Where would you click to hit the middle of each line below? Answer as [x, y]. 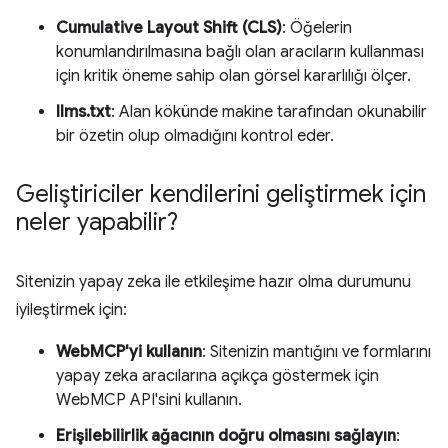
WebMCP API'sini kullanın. [149, 400]
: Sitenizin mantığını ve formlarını [316, 352]
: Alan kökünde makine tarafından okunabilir [269, 112]
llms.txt [83, 112]
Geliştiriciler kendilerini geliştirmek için [221, 194]
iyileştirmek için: [71, 310]
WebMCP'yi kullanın [129, 352]
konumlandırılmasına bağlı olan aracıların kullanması [240, 52]
